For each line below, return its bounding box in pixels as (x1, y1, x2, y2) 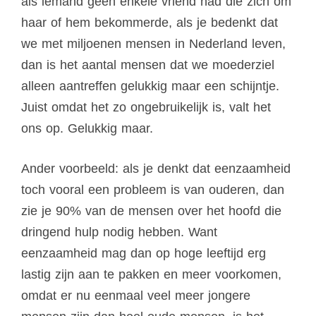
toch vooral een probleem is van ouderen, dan (21, 183, 284, 197)
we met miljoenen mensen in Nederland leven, (21, 37, 286, 51)
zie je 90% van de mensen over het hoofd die (21, 204, 281, 219)
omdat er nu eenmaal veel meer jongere (21, 288, 250, 303)
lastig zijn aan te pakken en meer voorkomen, (21, 267, 281, 282)
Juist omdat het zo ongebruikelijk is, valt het (21, 100, 271, 115)
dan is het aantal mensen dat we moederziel (21, 58, 274, 73)
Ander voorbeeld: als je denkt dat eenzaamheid (21, 162, 291, 176)
